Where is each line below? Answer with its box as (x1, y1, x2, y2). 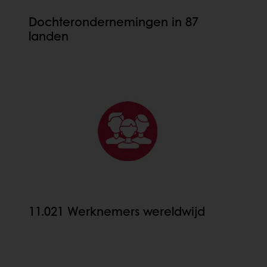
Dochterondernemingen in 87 (29, 13, 198, 30)
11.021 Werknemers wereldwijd (29, 203, 205, 220)
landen (29, 27, 69, 45)
